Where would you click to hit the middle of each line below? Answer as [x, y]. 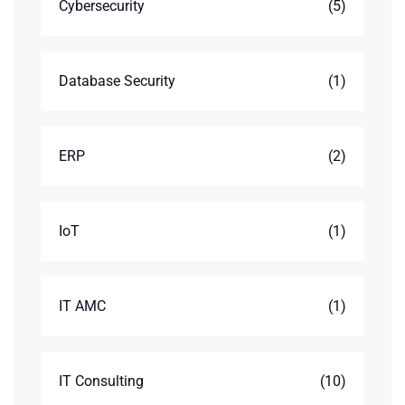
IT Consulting [101, 381]
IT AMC [82, 306]
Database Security [117, 81]
